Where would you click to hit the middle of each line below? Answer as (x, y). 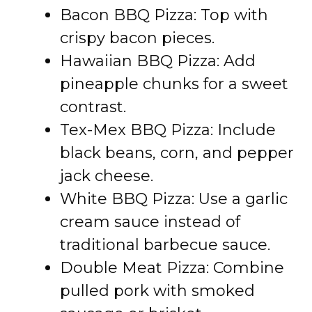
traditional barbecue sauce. (165, 245)
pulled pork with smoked (157, 291)
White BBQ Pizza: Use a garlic (174, 199)
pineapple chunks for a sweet (174, 84)
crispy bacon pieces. (137, 38)
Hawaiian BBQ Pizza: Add (158, 61)
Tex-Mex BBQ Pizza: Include (168, 130)
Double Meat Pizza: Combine (172, 268)
